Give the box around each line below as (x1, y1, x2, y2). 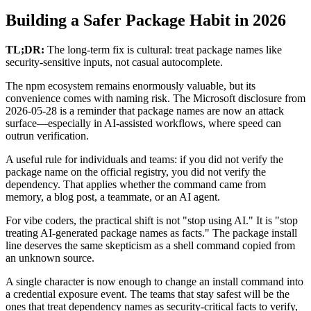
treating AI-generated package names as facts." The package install (6, 226, 297, 239)
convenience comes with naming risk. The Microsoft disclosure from (6, 92, 305, 104)
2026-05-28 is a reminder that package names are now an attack (6, 104, 284, 117)
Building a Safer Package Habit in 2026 (6, 10, 286, 29)
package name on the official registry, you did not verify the (6, 165, 266, 178)
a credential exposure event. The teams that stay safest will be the (6, 287, 289, 300)
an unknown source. (6, 251, 94, 264)
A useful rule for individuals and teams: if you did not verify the (6, 153, 283, 165)
